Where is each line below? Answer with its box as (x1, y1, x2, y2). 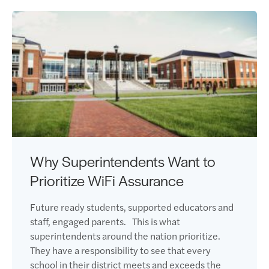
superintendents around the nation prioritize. (30, 229, 220, 243)
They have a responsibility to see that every (30, 243, 211, 257)
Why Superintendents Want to (30, 151, 216, 171)
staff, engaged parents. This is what (30, 214, 180, 228)
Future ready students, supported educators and (30, 200, 234, 214)
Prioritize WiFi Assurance (30, 170, 184, 190)
